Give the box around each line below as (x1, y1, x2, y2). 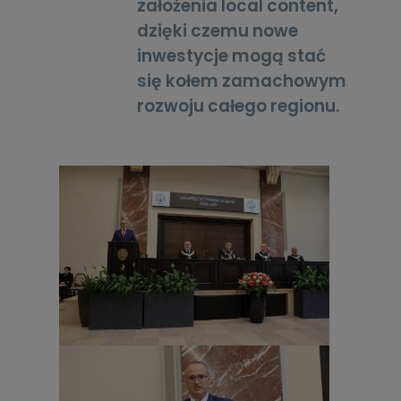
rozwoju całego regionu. (137, 93, 340, 118)
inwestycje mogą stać (137, 43, 327, 68)
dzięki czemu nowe (137, 18, 299, 43)
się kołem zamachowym (137, 68, 347, 93)
